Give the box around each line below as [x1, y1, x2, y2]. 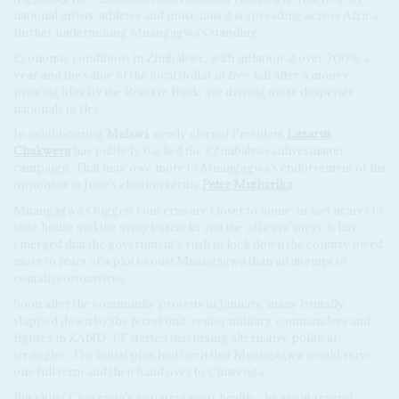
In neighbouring [12, 126, 106, 142]
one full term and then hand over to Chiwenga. [12, 362, 266, 379]
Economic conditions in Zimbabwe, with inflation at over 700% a [12, 49, 370, 66]
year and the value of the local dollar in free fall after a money [12, 66, 349, 83]
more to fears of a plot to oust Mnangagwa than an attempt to [12, 253, 346, 270]
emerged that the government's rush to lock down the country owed [12, 236, 383, 253]
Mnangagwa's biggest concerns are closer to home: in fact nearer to [12, 202, 383, 219]
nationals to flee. [12, 100, 102, 117]
